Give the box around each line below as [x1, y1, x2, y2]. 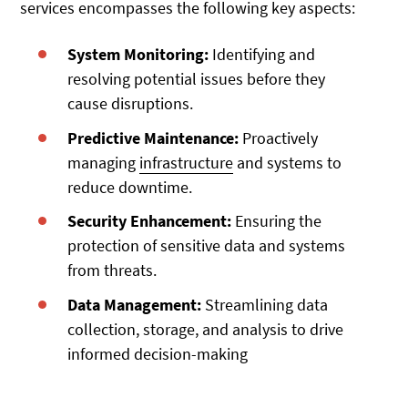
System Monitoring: [67, 43, 209, 65]
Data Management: [67, 294, 202, 316]
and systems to [233, 151, 342, 173]
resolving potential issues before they [67, 67, 326, 89]
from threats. [67, 260, 158, 281]
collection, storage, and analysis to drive [67, 319, 344, 341]
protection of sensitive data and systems [67, 235, 346, 257]
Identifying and [209, 43, 316, 65]
